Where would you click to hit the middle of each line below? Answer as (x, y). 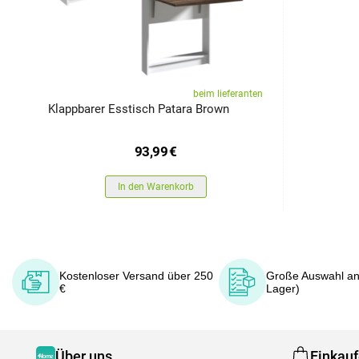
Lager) (282, 288)
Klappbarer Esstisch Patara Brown (139, 109)
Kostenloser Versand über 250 (136, 276)
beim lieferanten (228, 94)
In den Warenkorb (155, 187)
